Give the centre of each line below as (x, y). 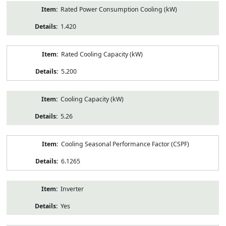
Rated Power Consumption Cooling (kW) (119, 9)
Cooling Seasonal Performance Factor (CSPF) (125, 144)
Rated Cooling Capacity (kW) (102, 54)
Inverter (72, 189)
